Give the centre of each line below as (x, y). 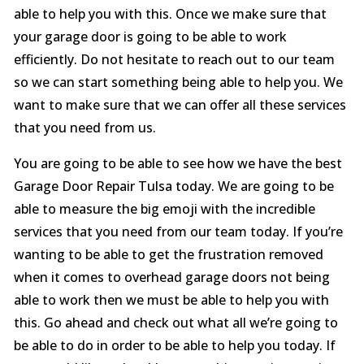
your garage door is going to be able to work (150, 37)
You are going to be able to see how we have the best (178, 163)
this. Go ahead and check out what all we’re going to (175, 323)
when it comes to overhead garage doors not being (171, 277)
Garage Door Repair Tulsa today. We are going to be (173, 186)
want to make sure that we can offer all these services (180, 105)
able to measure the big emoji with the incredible (164, 209)
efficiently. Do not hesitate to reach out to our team (174, 59)
